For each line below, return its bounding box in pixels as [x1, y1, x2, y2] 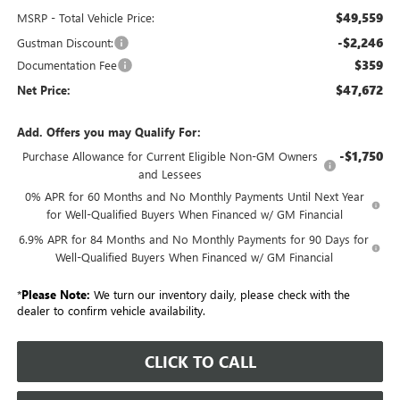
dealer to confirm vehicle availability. [16, 303, 205, 319]
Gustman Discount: [16, 35, 113, 51]
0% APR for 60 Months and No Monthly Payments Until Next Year [24, 188, 364, 204]
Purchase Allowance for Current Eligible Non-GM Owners [21, 148, 318, 164]
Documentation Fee [16, 57, 117, 73]
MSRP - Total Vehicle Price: [16, 10, 154, 26]
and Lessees [137, 166, 202, 182]
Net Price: [16, 82, 71, 98]
